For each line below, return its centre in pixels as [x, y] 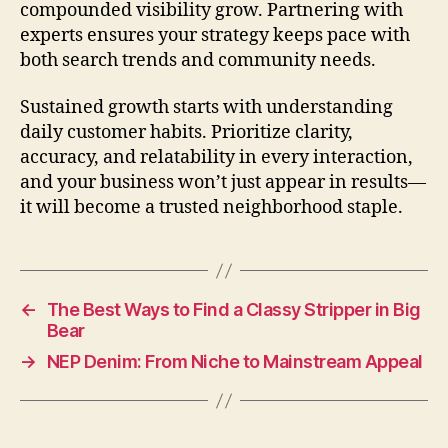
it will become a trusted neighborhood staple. [211, 208]
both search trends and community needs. [198, 60]
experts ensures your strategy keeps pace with [215, 35]
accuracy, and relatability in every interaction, [216, 158]
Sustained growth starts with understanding [206, 108]
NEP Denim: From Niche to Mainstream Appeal [234, 362]
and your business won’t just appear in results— [223, 183]
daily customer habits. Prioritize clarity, [186, 133]
